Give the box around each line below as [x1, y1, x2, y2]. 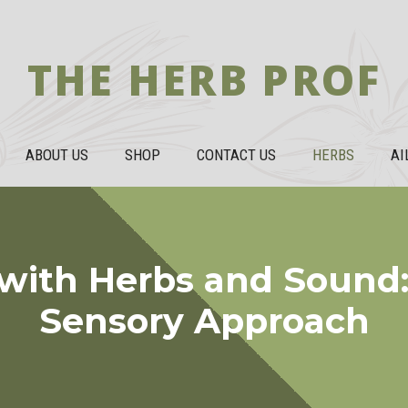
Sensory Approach [38, 300, 370, 342]
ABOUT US [25, 146, 88, 164]
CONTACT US [197, 146, 276, 164]
